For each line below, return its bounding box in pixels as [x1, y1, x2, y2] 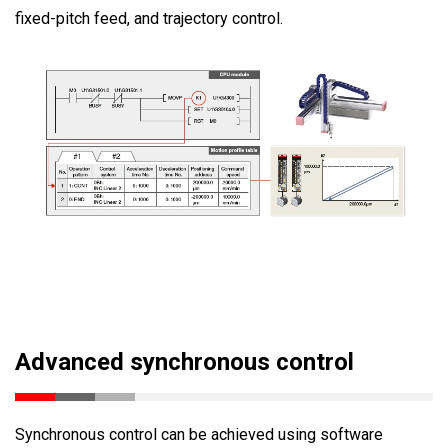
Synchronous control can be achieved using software [15, 424, 383, 444]
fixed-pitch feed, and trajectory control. [15, 8, 283, 28]
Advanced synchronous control [15, 347, 354, 376]
